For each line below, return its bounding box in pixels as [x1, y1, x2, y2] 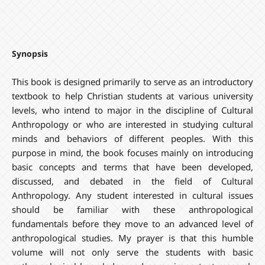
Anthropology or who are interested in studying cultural [11, 118, 254, 130]
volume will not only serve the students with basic [11, 245, 254, 258]
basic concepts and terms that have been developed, [11, 160, 254, 173]
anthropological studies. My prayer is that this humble [11, 231, 254, 244]
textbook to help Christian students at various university [11, 89, 254, 102]
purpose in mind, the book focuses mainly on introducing [11, 146, 254, 159]
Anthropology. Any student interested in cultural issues [11, 189, 254, 201]
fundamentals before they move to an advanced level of [11, 217, 254, 230]
